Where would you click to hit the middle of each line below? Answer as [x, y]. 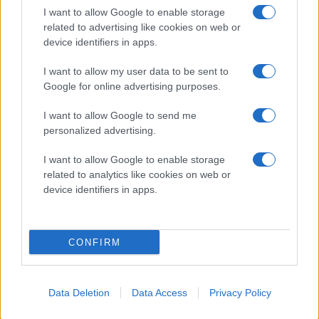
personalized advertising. [100, 130]
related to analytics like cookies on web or [137, 174]
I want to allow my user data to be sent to [136, 71]
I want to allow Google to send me [120, 115]
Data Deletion [79, 293]
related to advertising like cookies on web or [142, 27]
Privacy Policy [240, 293]
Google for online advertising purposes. [132, 86]
